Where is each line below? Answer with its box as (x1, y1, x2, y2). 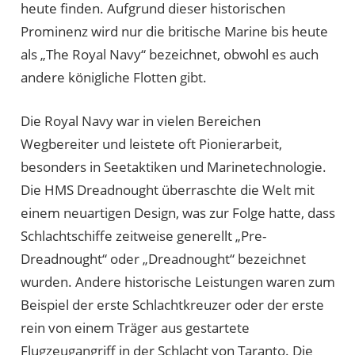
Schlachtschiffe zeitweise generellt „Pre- (20, 226, 266, 245)
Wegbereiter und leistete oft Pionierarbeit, (20, 134, 282, 153)
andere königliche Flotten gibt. (20, 68, 207, 87)
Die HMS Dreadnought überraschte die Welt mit (20, 180, 315, 199)
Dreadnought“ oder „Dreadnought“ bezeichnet (20, 249, 306, 268)
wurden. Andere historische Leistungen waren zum (20, 272, 335, 291)
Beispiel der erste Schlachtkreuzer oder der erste (20, 295, 324, 314)
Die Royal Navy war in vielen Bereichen (20, 111, 261, 130)
